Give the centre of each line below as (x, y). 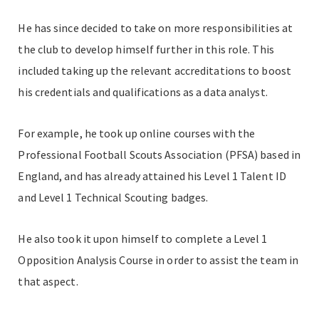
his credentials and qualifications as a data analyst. (143, 92)
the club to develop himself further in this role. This (146, 49)
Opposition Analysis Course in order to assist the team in (158, 260)
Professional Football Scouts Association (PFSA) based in (159, 155)
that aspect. (48, 282)
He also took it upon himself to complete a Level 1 (143, 239)
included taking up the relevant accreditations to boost (155, 71)
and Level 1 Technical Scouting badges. (113, 198)
